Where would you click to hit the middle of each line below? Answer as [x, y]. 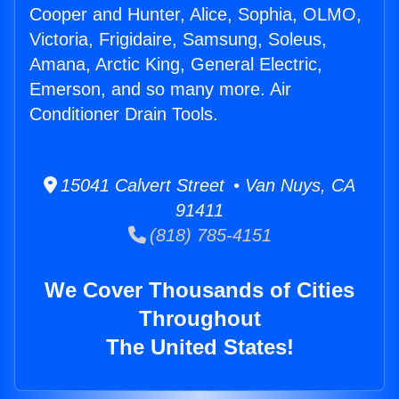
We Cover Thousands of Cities [199, 290]
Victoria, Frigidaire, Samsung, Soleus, [178, 40]
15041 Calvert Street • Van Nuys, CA [206, 186]
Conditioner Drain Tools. [124, 114]
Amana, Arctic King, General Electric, [176, 65]
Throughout [199, 319]
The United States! [199, 347]
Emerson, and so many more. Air [160, 90]
